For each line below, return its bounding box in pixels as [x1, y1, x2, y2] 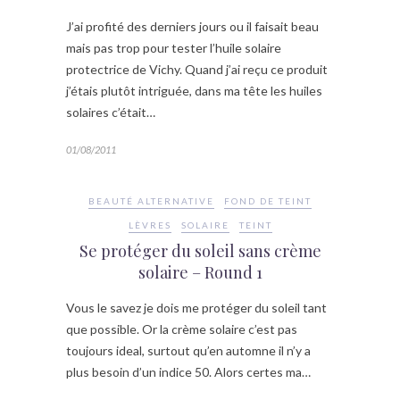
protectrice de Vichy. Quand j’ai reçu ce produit [66, 61, 328, 77]
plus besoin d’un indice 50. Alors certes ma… [66, 363, 311, 379]
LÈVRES [128, 219, 171, 230]
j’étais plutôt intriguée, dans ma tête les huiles [66, 82, 322, 98]
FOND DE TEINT [224, 195, 312, 206]
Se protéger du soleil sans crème [79, 239, 321, 262]
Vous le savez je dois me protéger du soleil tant [66, 299, 327, 315]
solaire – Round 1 [137, 261, 262, 283]
